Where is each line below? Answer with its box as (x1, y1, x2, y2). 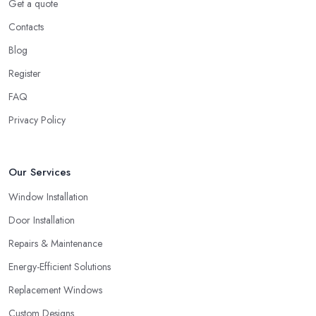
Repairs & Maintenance (8, 236, 102, 251)
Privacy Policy (8, 113, 66, 128)
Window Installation (8, 190, 88, 205)
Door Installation (8, 213, 75, 228)
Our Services (8, 164, 71, 181)
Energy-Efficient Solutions (8, 260, 111, 274)
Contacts (8, 20, 44, 35)
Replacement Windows (8, 283, 102, 298)
